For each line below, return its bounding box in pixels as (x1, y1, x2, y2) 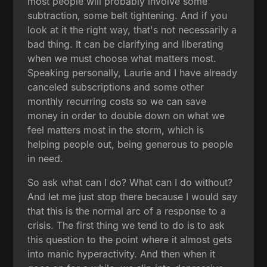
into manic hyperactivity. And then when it (27, 247, 216, 260)
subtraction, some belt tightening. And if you (27, 9, 228, 21)
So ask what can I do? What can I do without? (27, 176, 233, 188)
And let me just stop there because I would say (27, 190, 238, 203)
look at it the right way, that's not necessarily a (27, 23, 237, 36)
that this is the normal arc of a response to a (27, 204, 226, 217)
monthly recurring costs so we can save (27, 95, 207, 107)
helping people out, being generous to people (27, 138, 234, 150)
